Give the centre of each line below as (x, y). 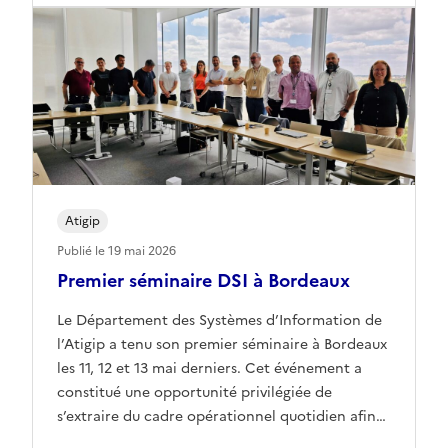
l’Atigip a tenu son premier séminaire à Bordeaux (222, 344)
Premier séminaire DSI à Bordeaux (203, 280)
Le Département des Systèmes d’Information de (219, 320)
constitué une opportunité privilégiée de (194, 392)
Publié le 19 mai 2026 (116, 250)
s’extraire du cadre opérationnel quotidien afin (216, 416)
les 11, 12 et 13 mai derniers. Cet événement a (209, 368)
